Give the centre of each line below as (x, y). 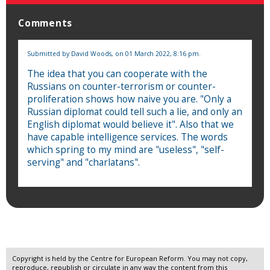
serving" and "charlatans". (83, 162)
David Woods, (93, 53)
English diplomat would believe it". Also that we (130, 124)
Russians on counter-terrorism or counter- (121, 86)
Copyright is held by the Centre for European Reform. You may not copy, (130, 258)
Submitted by (49, 53)
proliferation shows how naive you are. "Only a (129, 99)
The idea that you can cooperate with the (117, 74)
